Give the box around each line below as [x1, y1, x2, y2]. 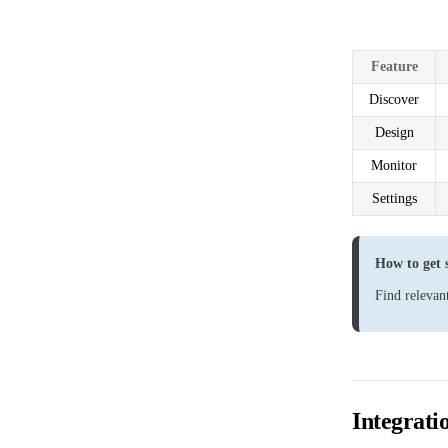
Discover [369, 91, 419, 107]
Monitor [371, 157, 417, 173]
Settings [371, 190, 417, 206]
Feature [370, 58, 418, 74]
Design [374, 124, 414, 140]
